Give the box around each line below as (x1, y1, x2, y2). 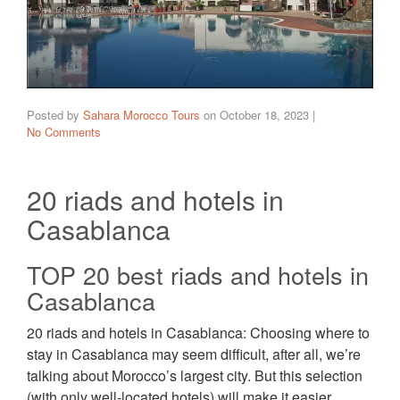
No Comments (27, 123, 101, 141)
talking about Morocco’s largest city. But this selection (27, 365, 362, 387)
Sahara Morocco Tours (83, 106, 200, 124)
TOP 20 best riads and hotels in (27, 257, 369, 293)
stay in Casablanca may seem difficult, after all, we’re (27, 344, 361, 365)
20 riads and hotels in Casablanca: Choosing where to (27, 322, 370, 344)
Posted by (27, 106, 83, 124)
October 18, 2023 (220, 106, 309, 124)
